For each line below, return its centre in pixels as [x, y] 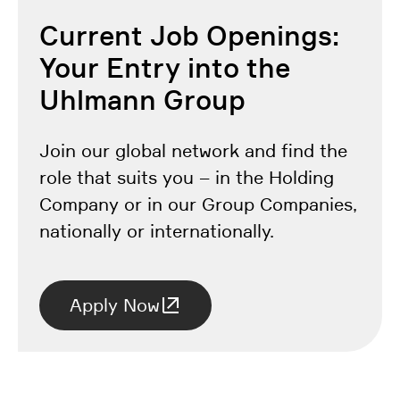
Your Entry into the [165, 68]
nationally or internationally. [157, 232]
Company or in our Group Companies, [198, 205]
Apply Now [115, 306]
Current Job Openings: [189, 36]
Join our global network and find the [193, 151]
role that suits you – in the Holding [187, 178]
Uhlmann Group [142, 100]
